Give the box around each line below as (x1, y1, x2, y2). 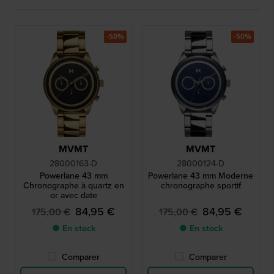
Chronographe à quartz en (23, 179, 124, 193)
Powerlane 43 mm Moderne (148, 169, 253, 183)
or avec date (50, 189, 97, 202)
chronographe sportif (160, 179, 241, 193)
